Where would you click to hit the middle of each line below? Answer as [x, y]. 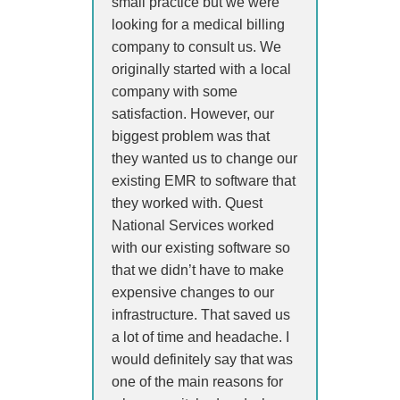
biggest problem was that [191, 136]
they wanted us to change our [205, 158]
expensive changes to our [193, 292]
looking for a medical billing [199, 24]
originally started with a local [202, 69]
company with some [175, 91]
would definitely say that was [203, 359]
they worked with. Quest [187, 203]
